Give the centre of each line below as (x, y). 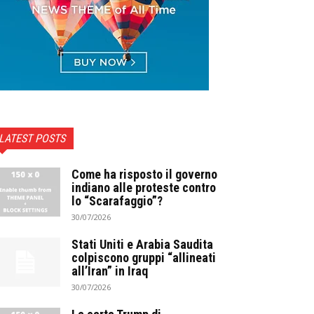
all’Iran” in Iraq (110, 271)
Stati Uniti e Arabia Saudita (142, 244)
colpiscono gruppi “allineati (144, 258)
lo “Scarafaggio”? (117, 201)
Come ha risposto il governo (144, 174)
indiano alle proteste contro (144, 187)
